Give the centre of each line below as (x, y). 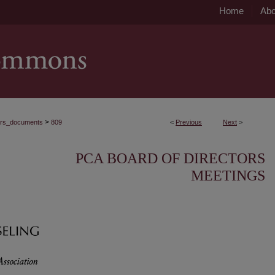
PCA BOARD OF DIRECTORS (170, 158)
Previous (189, 122)
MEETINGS (228, 176)
